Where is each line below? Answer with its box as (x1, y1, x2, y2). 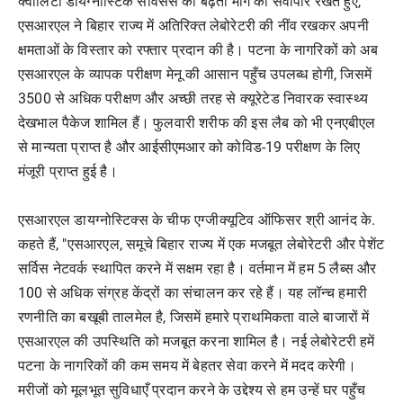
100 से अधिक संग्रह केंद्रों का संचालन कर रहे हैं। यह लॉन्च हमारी (18, 284, 368, 301)
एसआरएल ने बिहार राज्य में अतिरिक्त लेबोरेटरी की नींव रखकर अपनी (18, 17, 369, 34)
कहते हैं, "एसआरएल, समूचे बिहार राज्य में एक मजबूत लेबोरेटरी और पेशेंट (18, 236, 385, 253)
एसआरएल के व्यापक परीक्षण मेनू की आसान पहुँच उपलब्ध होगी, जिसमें (18, 66, 372, 83)
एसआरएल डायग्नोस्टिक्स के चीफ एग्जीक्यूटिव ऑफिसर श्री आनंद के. (18, 211, 376, 228)
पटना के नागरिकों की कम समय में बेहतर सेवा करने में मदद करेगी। (18, 357, 356, 374)
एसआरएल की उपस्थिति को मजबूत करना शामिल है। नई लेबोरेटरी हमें (18, 333, 375, 350)
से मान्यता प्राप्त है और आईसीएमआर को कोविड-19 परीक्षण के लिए (18, 139, 361, 156)
